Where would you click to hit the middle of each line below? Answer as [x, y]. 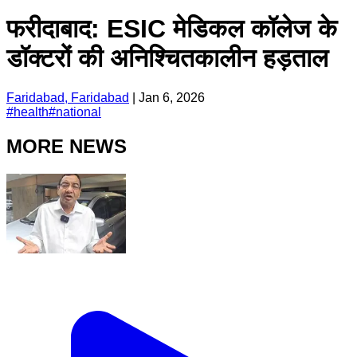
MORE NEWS [67, 146]
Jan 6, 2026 [172, 97]
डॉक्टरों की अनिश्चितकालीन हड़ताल [167, 59]
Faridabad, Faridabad [68, 97]
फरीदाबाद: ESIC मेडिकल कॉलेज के [172, 29]
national [78, 112]
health [31, 112]
